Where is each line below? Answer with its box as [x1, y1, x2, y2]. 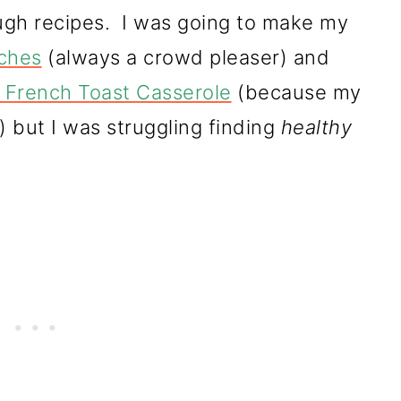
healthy [280, 115, 352, 139]
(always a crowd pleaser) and [41, 46, 329, 69]
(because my [231, 81, 362, 104]
